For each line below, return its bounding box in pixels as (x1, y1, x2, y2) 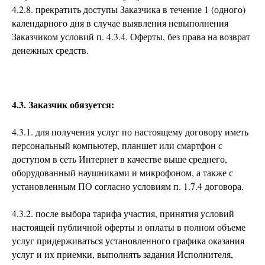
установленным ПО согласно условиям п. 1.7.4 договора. (12, 180, 244, 192)
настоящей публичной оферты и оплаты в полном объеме (12, 221, 245, 233)
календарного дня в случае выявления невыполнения (12, 17, 228, 29)
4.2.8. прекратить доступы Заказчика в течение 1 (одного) (12, 3, 245, 15)
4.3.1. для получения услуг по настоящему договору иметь (12, 125, 248, 138)
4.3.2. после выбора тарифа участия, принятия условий (12, 207, 234, 219)
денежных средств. (12, 44, 89, 56)
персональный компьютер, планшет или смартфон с (12, 139, 222, 151)
